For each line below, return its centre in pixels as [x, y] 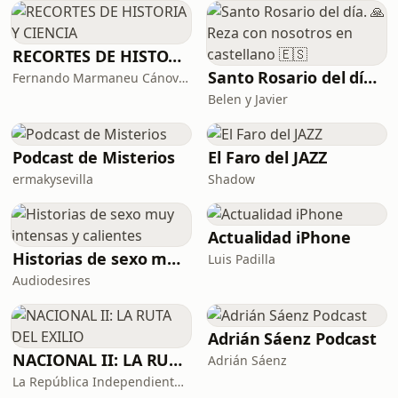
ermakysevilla [53, 179]
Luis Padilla [242, 259]
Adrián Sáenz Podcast [293, 338]
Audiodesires [52, 280]
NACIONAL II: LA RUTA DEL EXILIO [176, 360]
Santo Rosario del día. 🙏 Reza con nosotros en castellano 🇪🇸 [370, 77]
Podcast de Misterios [94, 157]
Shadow [231, 179]
